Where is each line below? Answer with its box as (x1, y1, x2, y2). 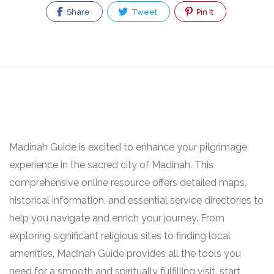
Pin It (194, 7, 213, 17)
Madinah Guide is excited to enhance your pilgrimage (9, 141, 247, 153)
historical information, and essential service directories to (9, 194, 264, 206)
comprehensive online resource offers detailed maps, (9, 177, 246, 188)
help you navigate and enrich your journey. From (9, 212, 224, 224)
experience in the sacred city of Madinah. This (9, 159, 213, 171)
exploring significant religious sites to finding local (9, 230, 231, 242)
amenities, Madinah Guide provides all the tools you (9, 248, 241, 259)
